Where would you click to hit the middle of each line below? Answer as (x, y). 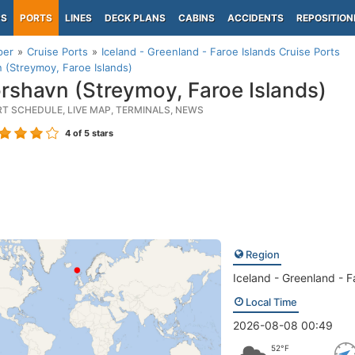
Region (261, 254)
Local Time (270, 302)
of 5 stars (92, 133)
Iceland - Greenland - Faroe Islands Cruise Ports (221, 52)
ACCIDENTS (256, 18)
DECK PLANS (135, 18)
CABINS (197, 18)
